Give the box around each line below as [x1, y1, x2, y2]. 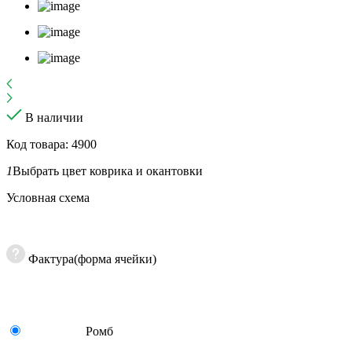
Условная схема [6, 190, 90, 204]
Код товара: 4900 [6, 137, 97, 151]
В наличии [25, 110, 83, 124]
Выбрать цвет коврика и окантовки [13, 163, 203, 178]
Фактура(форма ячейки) [28, 251, 156, 266]
